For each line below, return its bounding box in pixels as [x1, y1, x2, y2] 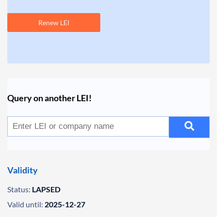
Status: [7, 185, 31, 194]
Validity [7, 165, 38, 175]
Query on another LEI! [7, 93, 92, 103]
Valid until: [7, 200, 43, 209]
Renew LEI [38, 18, 69, 27]
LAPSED [32, 185, 61, 194]
